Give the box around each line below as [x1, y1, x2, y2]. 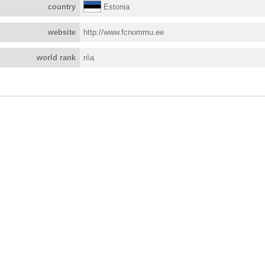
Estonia [104, 2, 130, 11]
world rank [37, 53, 76, 62]
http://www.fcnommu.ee [83, 28, 164, 37]
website [48, 28, 76, 37]
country [48, 2, 76, 11]
